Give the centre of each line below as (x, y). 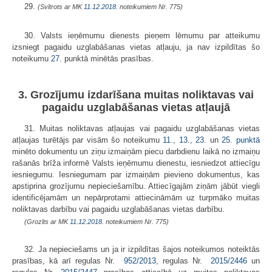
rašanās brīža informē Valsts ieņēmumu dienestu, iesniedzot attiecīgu (136, 163)
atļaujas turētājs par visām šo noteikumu (88, 140)
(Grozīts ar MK (47, 222)
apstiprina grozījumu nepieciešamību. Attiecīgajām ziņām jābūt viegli (136, 186)
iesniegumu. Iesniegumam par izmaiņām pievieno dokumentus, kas (136, 175)
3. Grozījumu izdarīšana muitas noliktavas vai (136, 95)
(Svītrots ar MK (61, 6)
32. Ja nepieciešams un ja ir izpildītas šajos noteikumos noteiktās (142, 250)
